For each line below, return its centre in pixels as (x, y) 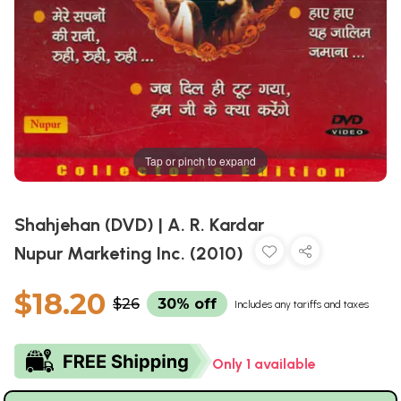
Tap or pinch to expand (200, 160)
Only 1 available (264, 364)
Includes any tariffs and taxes (302, 305)
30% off (187, 304)
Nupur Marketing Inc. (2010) (131, 254)
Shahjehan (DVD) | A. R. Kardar (139, 225)
